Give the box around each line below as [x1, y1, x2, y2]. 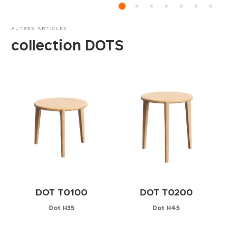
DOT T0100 [36, 186, 88, 197]
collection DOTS [11, 36, 124, 53]
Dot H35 [49, 204, 75, 212]
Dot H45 [153, 204, 180, 212]
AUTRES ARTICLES [11, 25, 68, 31]
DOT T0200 [139, 186, 193, 197]
